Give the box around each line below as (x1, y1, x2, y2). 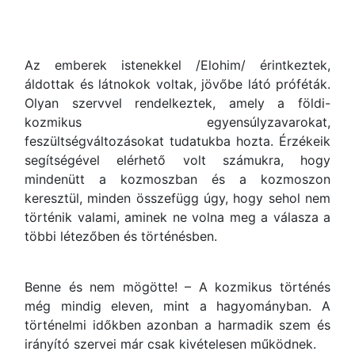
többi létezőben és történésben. (25, 228, 217, 244)
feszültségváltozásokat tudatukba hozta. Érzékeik (25, 133, 330, 149)
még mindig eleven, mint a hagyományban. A (25, 298, 330, 314)
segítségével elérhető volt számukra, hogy (25, 152, 330, 168)
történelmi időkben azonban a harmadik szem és (25, 317, 330, 333)
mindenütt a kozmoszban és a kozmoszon (25, 171, 330, 187)
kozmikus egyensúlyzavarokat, (25, 114, 330, 130)
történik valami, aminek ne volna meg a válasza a (25, 209, 330, 225)
